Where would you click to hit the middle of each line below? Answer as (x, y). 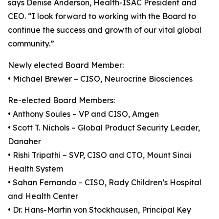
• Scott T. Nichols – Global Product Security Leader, (104, 128)
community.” (31, 44)
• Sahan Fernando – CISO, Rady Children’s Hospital (105, 182)
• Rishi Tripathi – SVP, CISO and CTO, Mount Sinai (99, 155)
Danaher (24, 141)
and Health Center (43, 196)
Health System (35, 169)
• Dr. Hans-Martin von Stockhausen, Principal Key (99, 210)
